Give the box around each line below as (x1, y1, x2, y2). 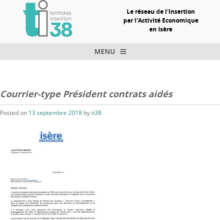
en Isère (149, 25, 172, 33)
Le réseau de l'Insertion (127, 7, 195, 16)
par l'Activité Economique (123, 16, 198, 25)
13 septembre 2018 (28, 109, 82, 117)
